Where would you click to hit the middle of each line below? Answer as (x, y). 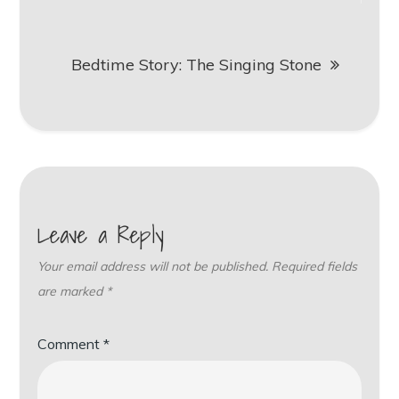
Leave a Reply (101, 235)
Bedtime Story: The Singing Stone (196, 65)
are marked (72, 292)
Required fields (315, 267)
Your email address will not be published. (153, 267)
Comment (71, 344)
